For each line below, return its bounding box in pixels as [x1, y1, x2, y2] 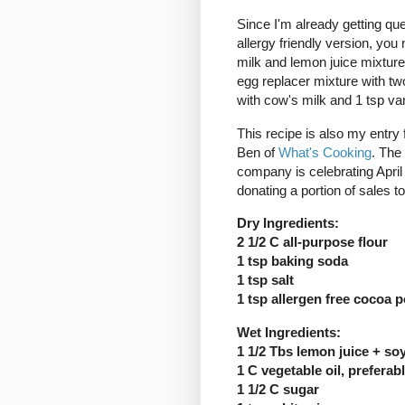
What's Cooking [278, 144, 372, 160]
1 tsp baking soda [237, 253, 348, 269]
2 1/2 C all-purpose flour [237, 234, 388, 250]
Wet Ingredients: [237, 324, 341, 340]
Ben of [237, 144, 278, 160]
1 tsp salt [237, 272, 294, 288]
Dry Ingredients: [237, 215, 339, 231]
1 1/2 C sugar [237, 381, 319, 397]
